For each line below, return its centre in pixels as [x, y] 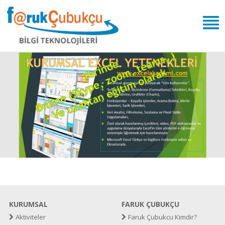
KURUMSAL [28, 204]
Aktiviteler [30, 217]
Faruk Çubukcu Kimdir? [162, 217]
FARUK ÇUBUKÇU [150, 204]
